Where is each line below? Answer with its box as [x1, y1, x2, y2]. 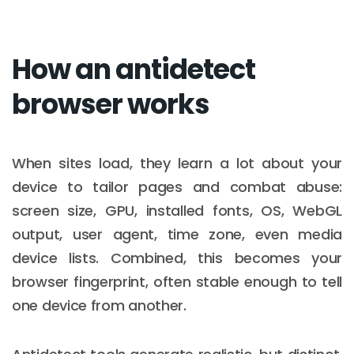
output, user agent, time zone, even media [12, 224, 342, 244]
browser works [12, 84, 209, 123]
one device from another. [12, 295, 186, 315]
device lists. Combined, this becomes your [12, 247, 342, 268]
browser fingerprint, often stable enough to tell [12, 271, 342, 292]
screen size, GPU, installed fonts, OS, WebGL [12, 200, 342, 220]
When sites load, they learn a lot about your [12, 153, 342, 173]
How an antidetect [12, 49, 255, 88]
